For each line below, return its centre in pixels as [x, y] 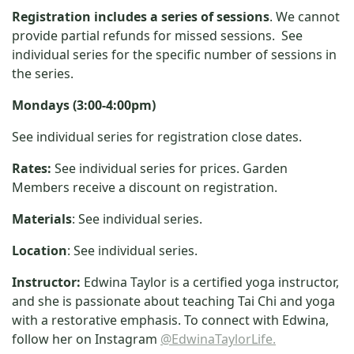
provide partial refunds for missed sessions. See [157, 36]
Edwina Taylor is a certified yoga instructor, [211, 282]
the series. [43, 74]
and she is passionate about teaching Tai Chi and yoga [173, 301]
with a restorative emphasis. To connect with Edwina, [170, 320]
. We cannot [305, 17]
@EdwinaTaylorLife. [218, 339]
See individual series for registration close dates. [157, 137]
